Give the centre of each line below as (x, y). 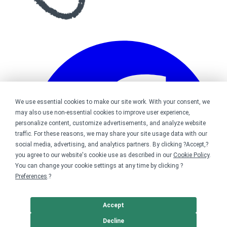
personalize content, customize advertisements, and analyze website (110, 123)
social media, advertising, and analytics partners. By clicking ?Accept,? (112, 144)
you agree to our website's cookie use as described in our (94, 155)
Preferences (31, 176)
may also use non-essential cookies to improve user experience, (103, 112)
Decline (113, 221)
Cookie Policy (191, 155)
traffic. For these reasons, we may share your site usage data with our (111, 134)
